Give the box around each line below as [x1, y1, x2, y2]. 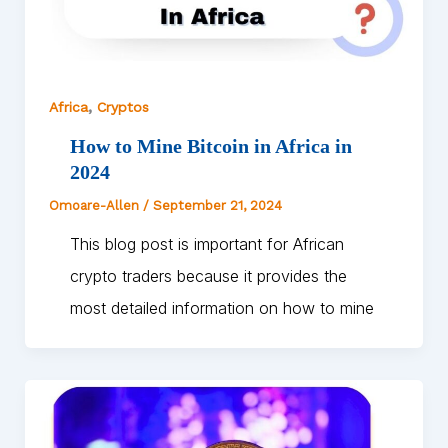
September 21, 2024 [152, 197, 282, 213]
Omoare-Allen [48, 197, 143, 213]
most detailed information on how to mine [69, 297, 374, 318]
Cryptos [96, 98, 149, 115]
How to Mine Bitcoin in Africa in [69, 134, 352, 157]
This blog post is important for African [69, 233, 344, 254]
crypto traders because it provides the [69, 265, 347, 286]
